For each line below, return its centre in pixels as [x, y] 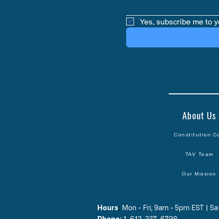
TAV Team [199, 154]
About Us [199, 115]
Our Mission [199, 174]
